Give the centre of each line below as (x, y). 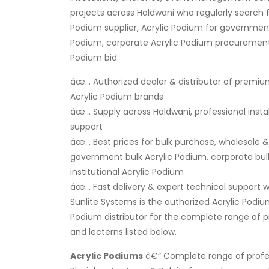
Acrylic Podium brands (117, 96)
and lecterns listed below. (123, 231)
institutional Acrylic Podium (127, 171)
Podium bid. (95, 57)
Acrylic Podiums (107, 255)
